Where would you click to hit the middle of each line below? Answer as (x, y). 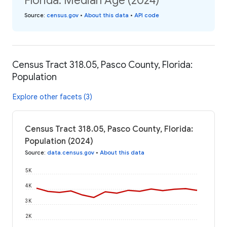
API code (147, 15)
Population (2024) (59, 141)
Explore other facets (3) (52, 97)
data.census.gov (71, 152)
